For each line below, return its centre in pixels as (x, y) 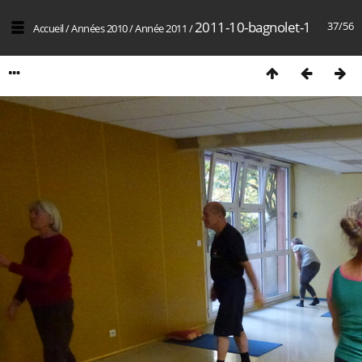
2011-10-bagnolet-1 (253, 27)
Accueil (48, 28)
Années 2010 (99, 28)
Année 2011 (161, 28)
